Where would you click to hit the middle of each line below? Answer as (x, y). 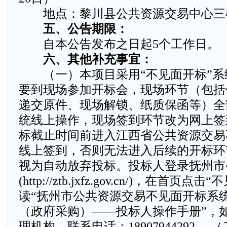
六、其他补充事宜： (92, 59)
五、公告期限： (80, 29)
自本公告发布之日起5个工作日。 (119, 44)
